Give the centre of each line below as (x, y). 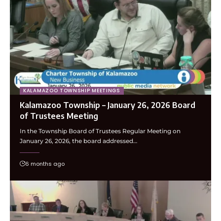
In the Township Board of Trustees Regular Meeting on (100, 131)
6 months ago (45, 164)
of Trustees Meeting (59, 116)
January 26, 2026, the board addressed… (78, 141)
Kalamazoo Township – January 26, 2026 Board (108, 105)
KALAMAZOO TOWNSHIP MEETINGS (72, 91)
